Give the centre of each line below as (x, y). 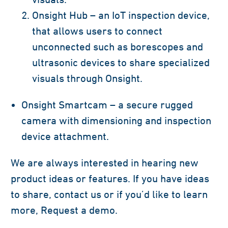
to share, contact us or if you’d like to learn (109, 194)
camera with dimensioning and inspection (116, 120)
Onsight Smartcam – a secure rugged (107, 104)
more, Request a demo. (64, 210)
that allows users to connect (97, 31)
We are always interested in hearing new (105, 162)
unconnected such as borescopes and (118, 46)
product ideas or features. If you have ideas (110, 178)
